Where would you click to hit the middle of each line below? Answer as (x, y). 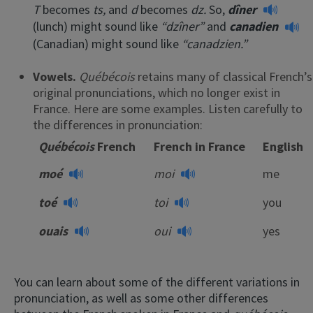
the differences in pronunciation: (118, 124)
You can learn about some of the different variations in (157, 282)
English (283, 146)
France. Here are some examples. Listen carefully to (168, 108)
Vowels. (56, 76)
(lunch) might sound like (97, 27)
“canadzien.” (214, 43)
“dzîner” (184, 27)
